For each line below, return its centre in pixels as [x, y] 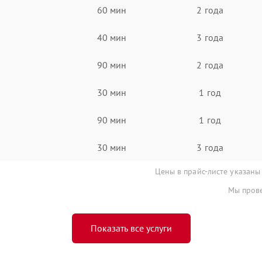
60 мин [112, 10]
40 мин [112, 37]
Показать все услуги [131, 228]
